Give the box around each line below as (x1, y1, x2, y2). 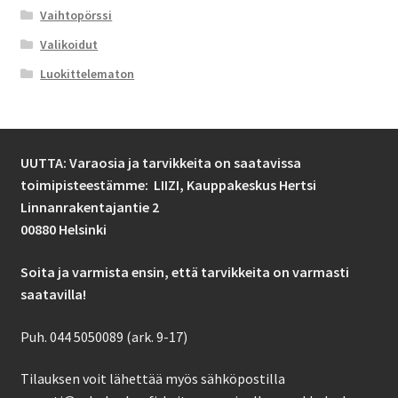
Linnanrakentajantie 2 (20, 198, 159, 217)
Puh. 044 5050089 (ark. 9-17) (20, 327, 187, 346)
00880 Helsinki (20, 220, 107, 239)
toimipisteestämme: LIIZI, (20, 176, 187, 195)
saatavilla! (20, 284, 86, 303)
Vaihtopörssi (40, 7, 113, 24)
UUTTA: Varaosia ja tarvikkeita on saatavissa (20, 154, 301, 172)
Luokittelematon (40, 66, 135, 83)
